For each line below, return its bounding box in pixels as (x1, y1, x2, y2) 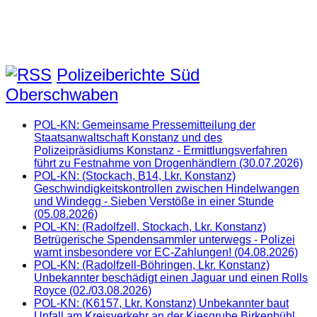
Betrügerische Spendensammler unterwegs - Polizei (34, 233, 295, 246)
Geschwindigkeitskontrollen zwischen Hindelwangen (34, 182, 299, 195)
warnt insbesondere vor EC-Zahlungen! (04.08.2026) (34, 246, 298, 258)
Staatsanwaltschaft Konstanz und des (34, 131, 222, 144)
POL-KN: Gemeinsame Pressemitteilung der (34, 118, 255, 131)
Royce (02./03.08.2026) (34, 284, 151, 296)
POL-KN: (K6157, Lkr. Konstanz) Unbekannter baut (34, 296, 289, 309)
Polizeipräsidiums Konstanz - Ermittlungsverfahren (34, 144, 287, 156)
